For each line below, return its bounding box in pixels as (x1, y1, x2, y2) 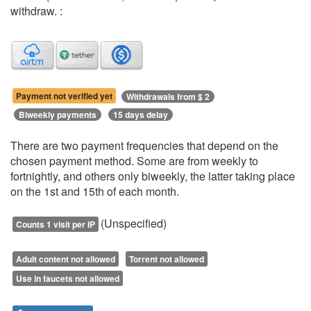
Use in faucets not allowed (16, 272, 119, 285)
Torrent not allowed (129, 253, 204, 266)
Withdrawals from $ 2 (126, 90, 210, 103)
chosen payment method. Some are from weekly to (10, 153, 258, 169)
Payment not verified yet (16, 90, 112, 103)
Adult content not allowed (16, 253, 115, 266)
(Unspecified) (101, 215, 167, 232)
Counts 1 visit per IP (16, 218, 95, 231)
